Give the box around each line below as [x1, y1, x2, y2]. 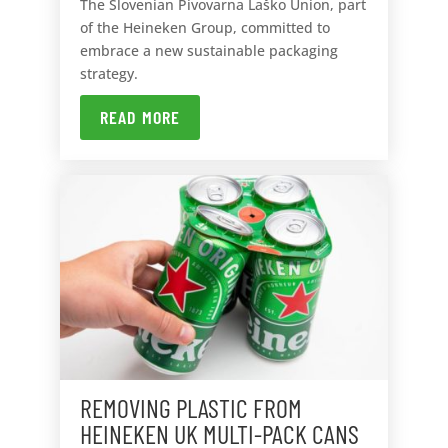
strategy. [79, 64, 138, 84]
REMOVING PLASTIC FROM [79, 392, 302, 424]
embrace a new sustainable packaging [79, 41, 338, 61]
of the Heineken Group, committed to [79, 18, 330, 38]
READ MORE [99, 106, 180, 129]
